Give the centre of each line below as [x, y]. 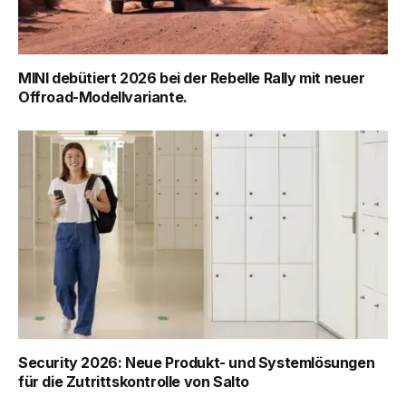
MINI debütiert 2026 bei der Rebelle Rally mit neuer [192, 78]
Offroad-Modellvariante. [103, 97]
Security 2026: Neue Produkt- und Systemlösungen [197, 362]
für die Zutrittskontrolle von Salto [134, 381]
